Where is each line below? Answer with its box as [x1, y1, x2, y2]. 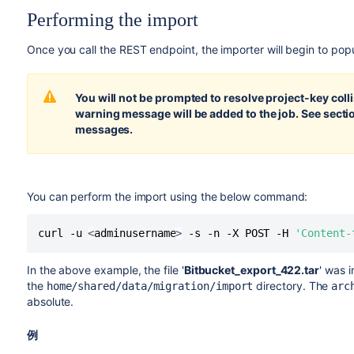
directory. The [253, 279, 332, 292]
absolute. [26, 295, 74, 308]
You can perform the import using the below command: [26, 190, 308, 203]
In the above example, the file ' [26, 263, 184, 277]
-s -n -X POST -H [182, 227, 296, 239]
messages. [74, 122, 134, 136]
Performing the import [26, 9, 198, 30]
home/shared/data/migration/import [46, 280, 254, 292]
